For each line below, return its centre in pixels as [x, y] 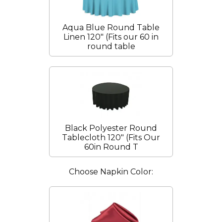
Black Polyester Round [111, 128]
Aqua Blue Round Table [111, 28]
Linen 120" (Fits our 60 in [111, 37]
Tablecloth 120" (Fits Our [111, 138]
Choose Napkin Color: [111, 172]
